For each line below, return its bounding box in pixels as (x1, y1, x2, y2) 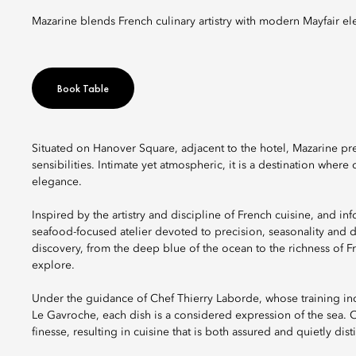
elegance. (32, 176, 82, 188)
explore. (32, 260, 75, 271)
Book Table (57, 81, 109, 95)
